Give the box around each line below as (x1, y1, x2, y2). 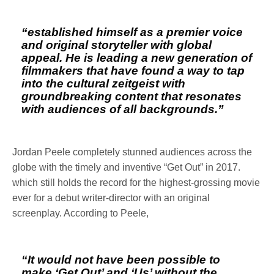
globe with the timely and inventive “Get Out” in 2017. (12, 161, 241, 172)
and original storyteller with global (21, 38, 212, 51)
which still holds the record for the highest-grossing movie (12, 177, 261, 188)
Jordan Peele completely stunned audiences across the (12, 146, 253, 157)
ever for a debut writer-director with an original (12, 192, 210, 203)
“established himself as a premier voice (21, 25, 243, 39)
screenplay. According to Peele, (12, 207, 149, 218)
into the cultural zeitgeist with (21, 76, 186, 90)
